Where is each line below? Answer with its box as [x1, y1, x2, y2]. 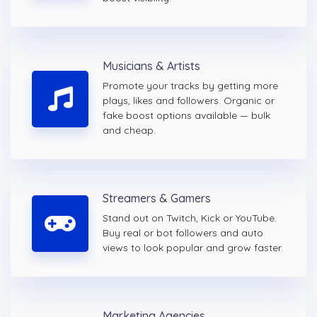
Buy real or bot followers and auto [103, 226, 263, 240]
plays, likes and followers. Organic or [103, 94, 275, 108]
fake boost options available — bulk [103, 109, 270, 122]
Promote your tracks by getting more [103, 79, 278, 93]
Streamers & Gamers [103, 191, 211, 206]
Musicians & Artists [103, 59, 200, 74]
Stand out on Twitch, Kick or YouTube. [103, 212, 277, 225]
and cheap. [103, 124, 156, 137]
